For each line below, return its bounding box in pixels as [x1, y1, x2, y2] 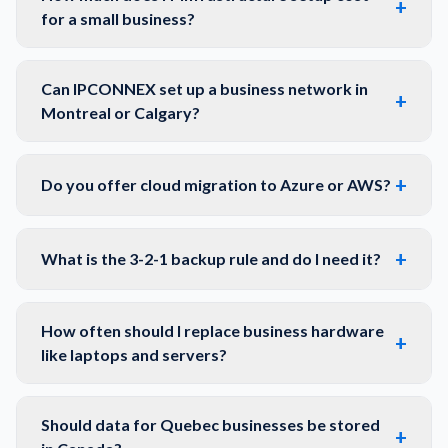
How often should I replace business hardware [41, 321, 384, 340]
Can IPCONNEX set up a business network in [41, 79, 368, 98]
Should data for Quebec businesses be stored [41, 415, 380, 434]
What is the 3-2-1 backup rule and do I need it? [41, 249, 381, 268]
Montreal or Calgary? [41, 103, 200, 122]
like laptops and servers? [41, 345, 227, 364]
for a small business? [41, 9, 195, 28]
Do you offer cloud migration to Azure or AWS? [41, 175, 391, 194]
